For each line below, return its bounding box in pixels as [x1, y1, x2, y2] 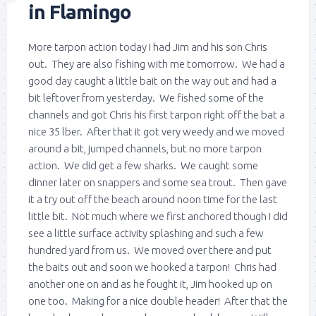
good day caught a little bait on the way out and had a [28, 74, 276, 87]
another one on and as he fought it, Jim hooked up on [28, 277, 272, 290]
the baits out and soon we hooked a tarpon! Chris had [28, 260, 276, 273]
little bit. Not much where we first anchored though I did [28, 209, 288, 222]
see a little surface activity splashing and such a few [28, 226, 264, 239]
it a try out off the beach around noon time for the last [28, 193, 277, 205]
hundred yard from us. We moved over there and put [28, 243, 272, 256]
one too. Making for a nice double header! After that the [28, 294, 288, 307]
